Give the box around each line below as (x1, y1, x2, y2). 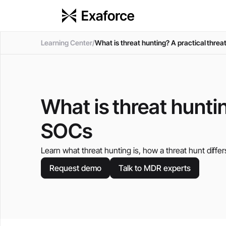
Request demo (49, 163, 101, 173)
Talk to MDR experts (119, 163, 191, 173)
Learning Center (41, 38, 92, 47)
